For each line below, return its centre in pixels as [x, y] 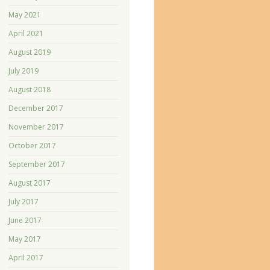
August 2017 [29, 183]
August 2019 [29, 52]
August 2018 [29, 89]
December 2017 [36, 108]
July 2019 [23, 71]
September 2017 [36, 164]
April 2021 [26, 33]
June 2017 [25, 220]
